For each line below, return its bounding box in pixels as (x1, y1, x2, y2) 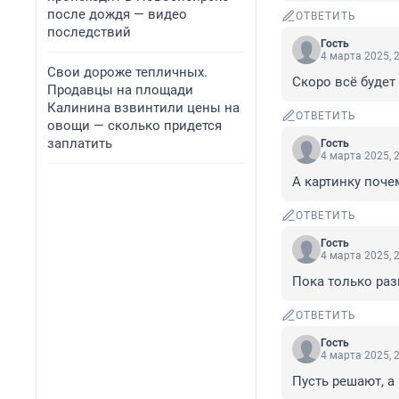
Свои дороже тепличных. (47, 64, 208, 80)
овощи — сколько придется (47, 118, 222, 134)
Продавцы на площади (47, 82, 193, 98)
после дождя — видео (47, 6, 187, 22)
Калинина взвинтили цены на (47, 100, 240, 116)
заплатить (47, 135, 112, 151)
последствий (47, 24, 131, 40)
